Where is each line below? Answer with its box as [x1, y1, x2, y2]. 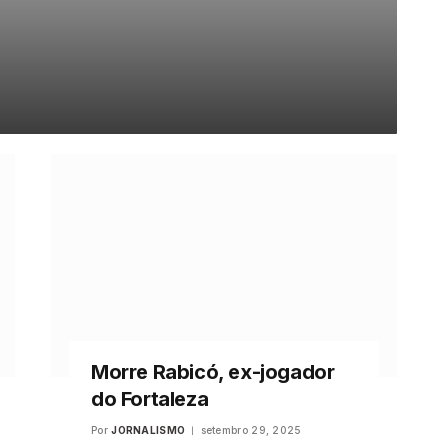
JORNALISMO [111, 424, 186, 437]
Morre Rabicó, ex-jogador [90, 360, 335, 385]
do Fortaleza [90, 387, 209, 412]
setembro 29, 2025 [200, 424, 302, 437]
